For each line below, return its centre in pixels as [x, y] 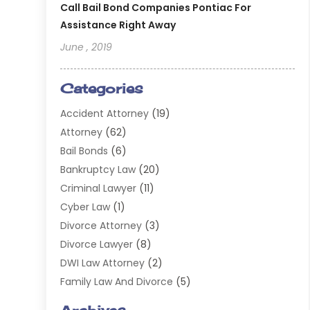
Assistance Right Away [118, 25]
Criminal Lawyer [99, 189]
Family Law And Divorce [117, 282]
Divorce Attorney [101, 226]
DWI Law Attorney [103, 263]
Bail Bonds [84, 151]
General [80, 301]
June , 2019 [86, 47]
